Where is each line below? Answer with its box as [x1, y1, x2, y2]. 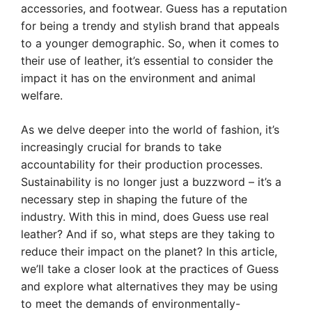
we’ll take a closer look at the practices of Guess [21, 262, 279, 276]
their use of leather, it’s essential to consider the [21, 54, 273, 68]
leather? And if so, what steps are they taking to [21, 227, 275, 241]
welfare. [21, 88, 63, 102]
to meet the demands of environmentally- [21, 297, 240, 311]
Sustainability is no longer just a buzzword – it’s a [21, 175, 281, 189]
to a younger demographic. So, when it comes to [21, 36, 279, 50]
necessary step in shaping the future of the [21, 192, 247, 206]
